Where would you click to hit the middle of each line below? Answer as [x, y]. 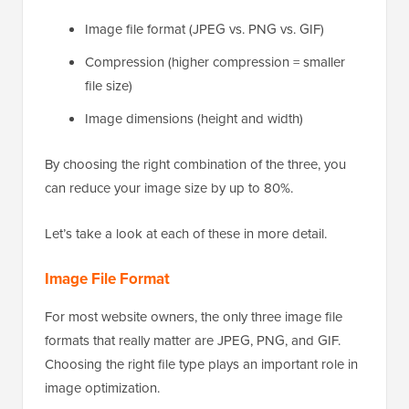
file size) [109, 85]
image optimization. [102, 388]
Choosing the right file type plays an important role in [201, 364]
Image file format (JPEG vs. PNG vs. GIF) [204, 29]
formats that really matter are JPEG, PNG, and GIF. [193, 340]
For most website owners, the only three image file [194, 316]
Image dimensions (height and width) [194, 118]
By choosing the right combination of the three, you [195, 164]
